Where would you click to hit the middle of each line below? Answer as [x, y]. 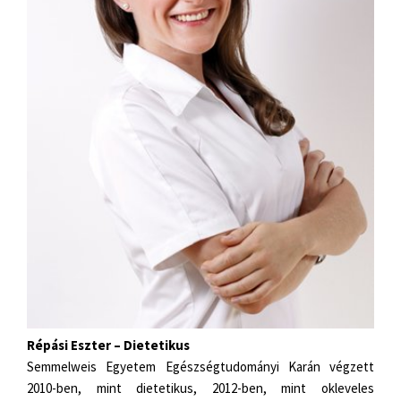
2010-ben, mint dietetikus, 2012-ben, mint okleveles [200, 388]
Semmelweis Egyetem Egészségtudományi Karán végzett [200, 366]
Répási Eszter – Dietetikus [108, 345]
